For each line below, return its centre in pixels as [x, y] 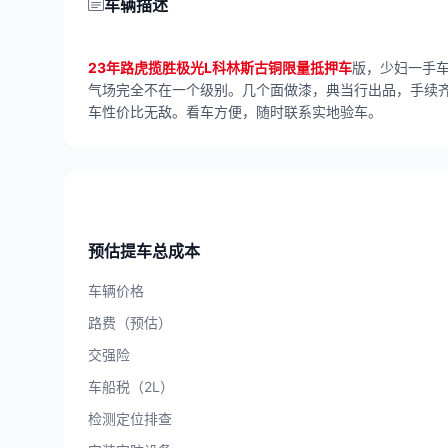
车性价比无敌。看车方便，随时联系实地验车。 [235, 111]
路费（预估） [130, 322]
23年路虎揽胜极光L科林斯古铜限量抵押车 [220, 67]
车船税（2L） [131, 386]
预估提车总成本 [144, 250]
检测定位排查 [130, 418]
